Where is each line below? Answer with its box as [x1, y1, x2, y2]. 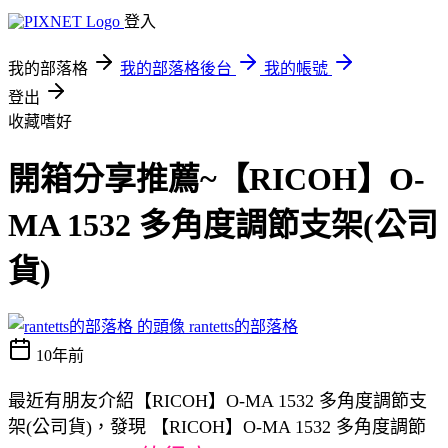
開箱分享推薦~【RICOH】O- [8, 161, 425, 198]
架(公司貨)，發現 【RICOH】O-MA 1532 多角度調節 [8, 416, 426, 437]
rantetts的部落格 [189, 317, 298, 335]
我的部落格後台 [120, 60, 232, 77]
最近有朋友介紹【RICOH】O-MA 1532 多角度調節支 [8, 390, 427, 411]
